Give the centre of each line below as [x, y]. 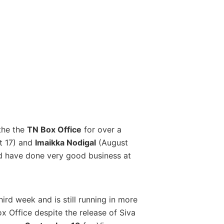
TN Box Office [54, 130]
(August [112, 143]
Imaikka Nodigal [65, 143]
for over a [101, 130]
